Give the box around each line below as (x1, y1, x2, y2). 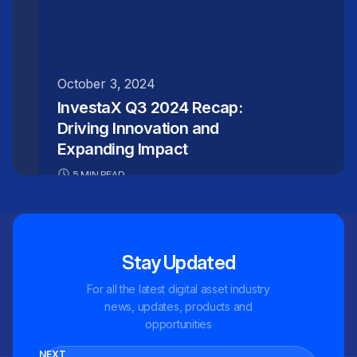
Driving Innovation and (57, 118, 219, 138)
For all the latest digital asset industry (87, 281, 270, 296)
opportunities (145, 316, 212, 331)
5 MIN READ (73, 167, 124, 180)
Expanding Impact (57, 139, 188, 159)
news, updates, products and (104, 299, 253, 313)
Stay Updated (121, 250, 236, 274)
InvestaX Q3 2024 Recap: (57, 97, 243, 117)
